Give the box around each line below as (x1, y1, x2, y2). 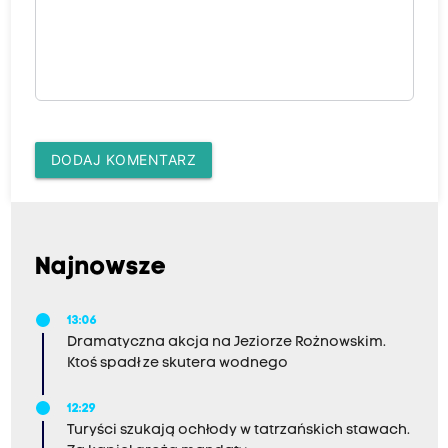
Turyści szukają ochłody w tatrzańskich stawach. (66, 423, 410, 439)
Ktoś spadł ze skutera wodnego (66, 356, 288, 372)
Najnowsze (34, 256, 167, 281)
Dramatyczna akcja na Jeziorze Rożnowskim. (66, 335, 386, 351)
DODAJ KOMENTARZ (50, 151, 196, 169)
